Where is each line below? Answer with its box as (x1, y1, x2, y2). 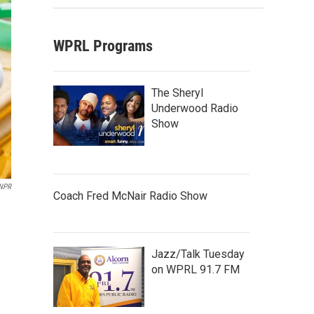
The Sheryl (151, 86, 203, 100)
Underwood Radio (151, 102, 238, 115)
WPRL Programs (53, 37, 153, 55)
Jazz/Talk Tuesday (151, 247, 245, 261)
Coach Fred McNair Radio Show (53, 189, 207, 203)
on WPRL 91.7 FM (151, 263, 240, 276)
